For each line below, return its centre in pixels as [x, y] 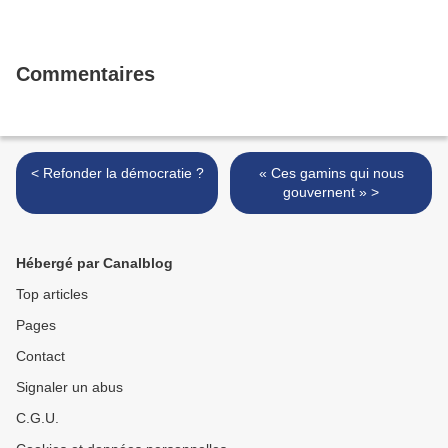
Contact [40, 356]
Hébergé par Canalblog [94, 263]
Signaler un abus [69, 387]
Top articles [52, 294]
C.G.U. [37, 418]
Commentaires [85, 74]
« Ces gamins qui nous [331, 173]
